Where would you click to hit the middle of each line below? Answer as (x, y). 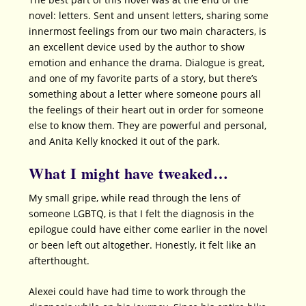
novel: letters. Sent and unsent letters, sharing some (149, 15)
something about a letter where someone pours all (145, 94)
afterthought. (59, 261)
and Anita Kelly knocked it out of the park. (125, 141)
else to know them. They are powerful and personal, (148, 125)
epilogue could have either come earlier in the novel (149, 229)
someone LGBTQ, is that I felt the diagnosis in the (142, 214)
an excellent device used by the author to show (137, 46)
